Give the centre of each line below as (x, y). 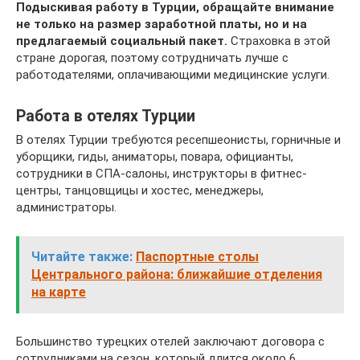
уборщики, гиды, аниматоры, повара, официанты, (155, 157)
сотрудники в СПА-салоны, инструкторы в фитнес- (162, 174)
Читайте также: (82, 257)
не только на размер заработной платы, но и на (162, 25)
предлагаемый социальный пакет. (122, 41)
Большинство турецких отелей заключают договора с (170, 342)
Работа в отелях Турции (106, 116)
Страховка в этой (279, 41)
